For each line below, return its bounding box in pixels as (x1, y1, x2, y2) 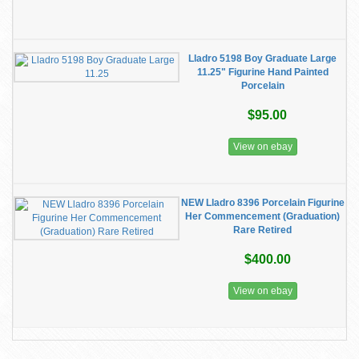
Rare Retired (233, 224, 292, 236)
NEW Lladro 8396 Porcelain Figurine (180, 197, 345, 208)
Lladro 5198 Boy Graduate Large (188, 53, 337, 64)
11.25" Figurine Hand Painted (196, 67, 329, 78)
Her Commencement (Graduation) (185, 211, 340, 222)
